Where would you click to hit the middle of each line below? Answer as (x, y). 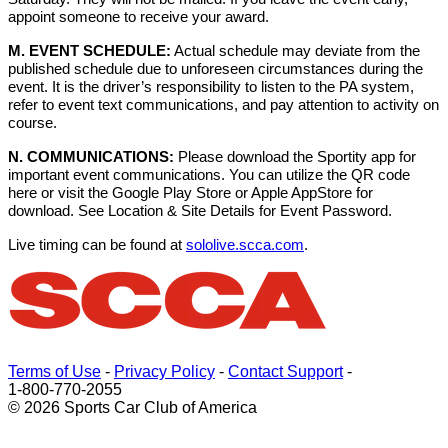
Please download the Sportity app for (295, 157)
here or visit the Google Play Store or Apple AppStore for (190, 193)
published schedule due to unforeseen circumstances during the (215, 69)
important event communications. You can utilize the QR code (209, 175)
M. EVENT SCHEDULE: (89, 51)
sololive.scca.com (245, 245)
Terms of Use (54, 371)
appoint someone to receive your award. (138, 17)
